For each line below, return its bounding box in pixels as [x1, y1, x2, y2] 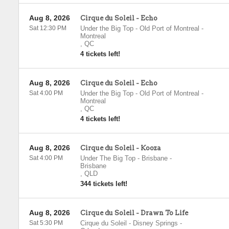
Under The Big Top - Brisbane [80, 154, 168, 162]
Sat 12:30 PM [29, 25, 66, 32]
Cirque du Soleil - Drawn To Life [80, 209, 188, 217]
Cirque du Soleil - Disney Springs [80, 219, 178, 227]
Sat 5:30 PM [29, 219, 63, 226]
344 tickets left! [80, 180, 127, 188]
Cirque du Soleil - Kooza [80, 144, 161, 152]
